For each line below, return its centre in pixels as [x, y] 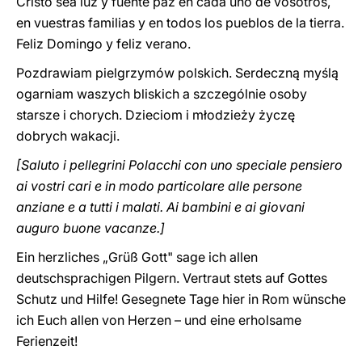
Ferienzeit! [47, 341]
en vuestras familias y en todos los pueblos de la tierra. [180, 23]
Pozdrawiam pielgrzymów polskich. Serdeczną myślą [177, 73]
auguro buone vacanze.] [90, 228]
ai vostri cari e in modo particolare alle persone [159, 186]
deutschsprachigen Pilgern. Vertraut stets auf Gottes [172, 278]
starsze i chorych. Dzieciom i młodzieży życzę [156, 115]
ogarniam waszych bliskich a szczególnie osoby [162, 94]
